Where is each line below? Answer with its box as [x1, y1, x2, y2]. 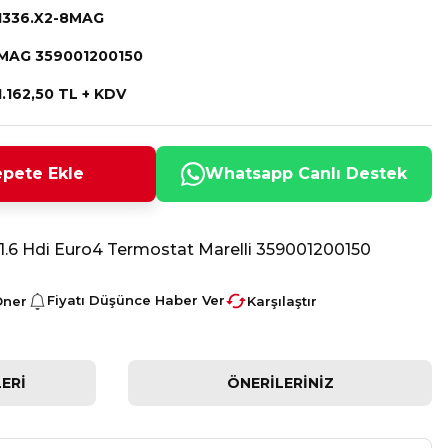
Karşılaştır [247, 292, 317, 309]
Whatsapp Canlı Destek [205, 164, 407, 183]
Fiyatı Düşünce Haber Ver [47, 292, 225, 308]
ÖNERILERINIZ [226, 374, 334, 392]
